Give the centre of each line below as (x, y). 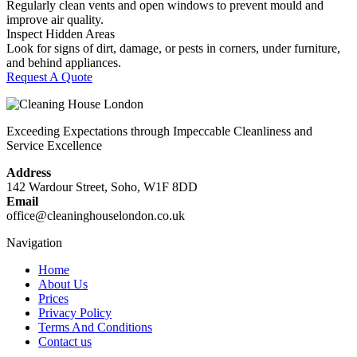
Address (29, 173)
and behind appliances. (64, 63)
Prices (53, 299)
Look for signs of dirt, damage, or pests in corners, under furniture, (173, 49)
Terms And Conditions (95, 328)
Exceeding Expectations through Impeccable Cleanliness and (159, 131)
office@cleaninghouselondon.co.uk (96, 216)
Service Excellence (54, 146)
